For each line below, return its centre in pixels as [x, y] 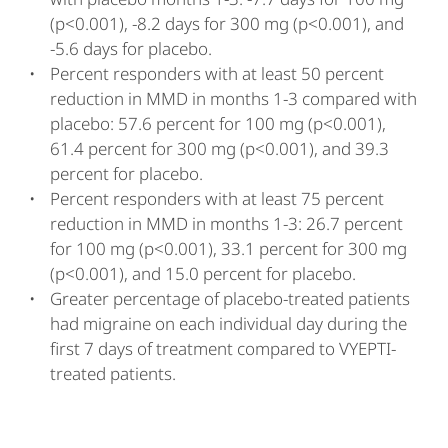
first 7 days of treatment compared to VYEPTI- [223, 348]
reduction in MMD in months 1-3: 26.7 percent [226, 223]
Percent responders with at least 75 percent [217, 198]
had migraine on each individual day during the [228, 323]
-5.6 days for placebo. [131, 48]
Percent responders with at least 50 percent [217, 73]
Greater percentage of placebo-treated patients [230, 298]
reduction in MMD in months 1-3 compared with [233, 98]
